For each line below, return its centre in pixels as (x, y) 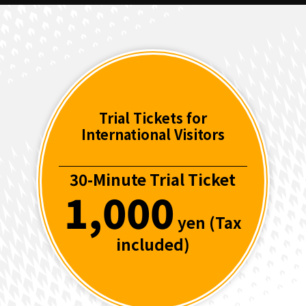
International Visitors (153, 134)
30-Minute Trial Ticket (153, 179)
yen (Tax (208, 222)
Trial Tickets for (153, 117)
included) (153, 244)
